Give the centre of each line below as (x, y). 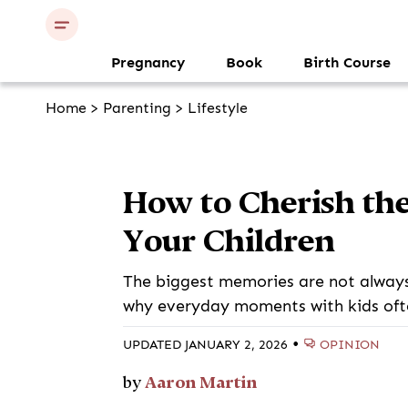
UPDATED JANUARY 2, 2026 (206, 345)
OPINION (350, 344)
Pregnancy (148, 63)
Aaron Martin (201, 382)
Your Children (229, 241)
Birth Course (347, 63)
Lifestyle (218, 108)
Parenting (137, 108)
